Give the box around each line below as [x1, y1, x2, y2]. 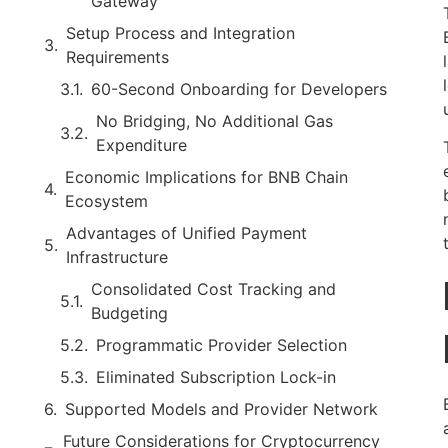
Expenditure [96, 135, 187, 155]
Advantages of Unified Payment [66, 223, 307, 243]
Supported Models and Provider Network [65, 399, 378, 419]
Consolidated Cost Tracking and [91, 279, 336, 299]
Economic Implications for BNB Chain [65, 167, 348, 187]
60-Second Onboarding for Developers [91, 79, 387, 99]
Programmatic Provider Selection [96, 335, 347, 355]
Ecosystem [65, 191, 148, 211]
